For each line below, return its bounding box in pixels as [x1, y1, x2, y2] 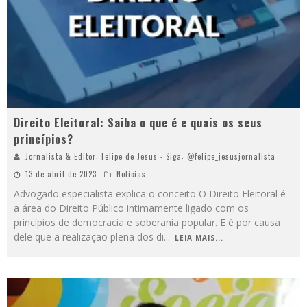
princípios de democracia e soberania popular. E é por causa [14, 215, 280, 229]
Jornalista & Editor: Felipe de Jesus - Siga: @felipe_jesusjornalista [25, 150, 275, 162]
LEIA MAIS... [175, 232, 223, 243]
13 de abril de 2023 [25, 168, 97, 180]
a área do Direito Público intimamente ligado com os [14, 201, 249, 214]
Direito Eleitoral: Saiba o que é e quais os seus [14, 114, 262, 131]
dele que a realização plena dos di [14, 230, 164, 243]
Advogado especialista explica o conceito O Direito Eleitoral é [14, 186, 286, 200]
